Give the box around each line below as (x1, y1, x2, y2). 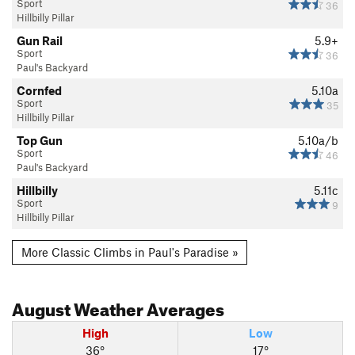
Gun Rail (17, 32, 63, 48)
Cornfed (17, 82, 62, 97)
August (12, 292, 71, 321)
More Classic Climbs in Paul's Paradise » (21, 245, 239, 260)
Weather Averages (71, 292, 224, 321)
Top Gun (17, 132, 63, 147)
